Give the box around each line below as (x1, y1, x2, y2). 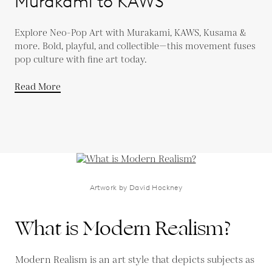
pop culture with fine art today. (15, 53, 147, 66)
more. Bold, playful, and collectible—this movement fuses (15, 39, 256, 53)
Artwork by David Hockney (89, 182, 183, 192)
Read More (15, 80, 61, 93)
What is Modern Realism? (15, 213, 232, 243)
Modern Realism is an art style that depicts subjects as (15, 253, 255, 267)
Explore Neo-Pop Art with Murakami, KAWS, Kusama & (15, 26, 246, 39)
